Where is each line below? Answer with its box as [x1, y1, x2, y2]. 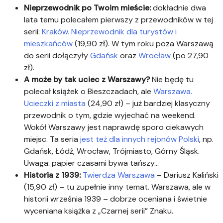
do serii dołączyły [24, 50, 90, 61]
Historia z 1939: [24, 169, 81, 180]
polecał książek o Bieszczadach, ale [24, 86, 153, 97]
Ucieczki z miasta [24, 98, 86, 109]
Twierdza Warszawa [83, 169, 155, 180]
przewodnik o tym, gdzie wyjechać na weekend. [24, 110, 196, 120]
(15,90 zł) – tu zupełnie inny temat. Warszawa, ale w [24, 181, 211, 192]
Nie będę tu [152, 74, 194, 85]
